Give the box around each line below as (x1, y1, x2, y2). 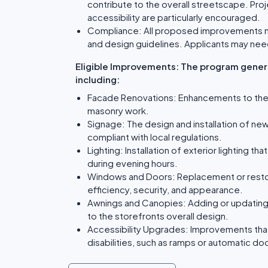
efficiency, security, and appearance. (87, 184, 243, 195)
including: (75, 74, 120, 85)
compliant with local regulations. (87, 131, 222, 142)
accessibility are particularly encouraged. (87, 11, 260, 23)
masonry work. (87, 105, 149, 116)
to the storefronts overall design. (87, 210, 229, 221)
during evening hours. (87, 157, 178, 169)
